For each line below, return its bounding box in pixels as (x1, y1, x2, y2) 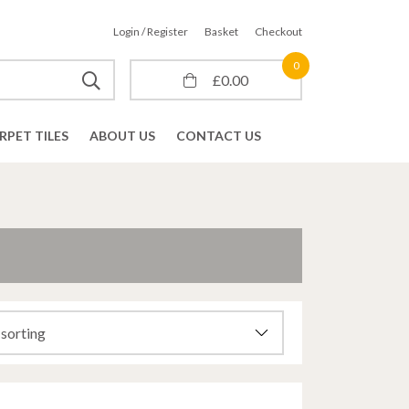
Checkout (255, 25, 302, 38)
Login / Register (113, 25, 188, 38)
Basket (204, 25, 238, 38)
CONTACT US (176, 128, 261, 143)
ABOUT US (89, 128, 155, 143)
